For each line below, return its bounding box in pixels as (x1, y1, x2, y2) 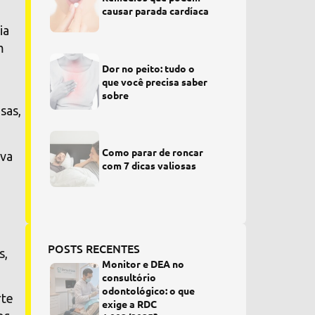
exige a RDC (102, 297, 157, 310)
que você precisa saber (102, 75, 208, 88)
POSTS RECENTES (47, 240, 140, 256)
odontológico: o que (102, 284, 195, 297)
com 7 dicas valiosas (102, 159, 197, 172)
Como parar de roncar (102, 146, 204, 158)
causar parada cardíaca (102, 4, 210, 17)
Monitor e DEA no (102, 257, 185, 270)
